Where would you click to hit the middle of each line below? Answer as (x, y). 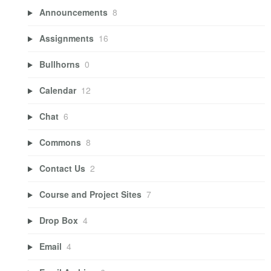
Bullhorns (59, 64)
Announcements (73, 12)
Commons (60, 142)
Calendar (57, 90)
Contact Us (62, 168)
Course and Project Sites (90, 194)
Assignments (66, 38)
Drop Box (58, 220)
